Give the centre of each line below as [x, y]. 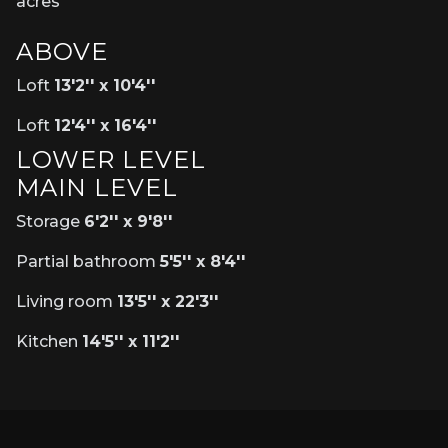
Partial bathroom [88, 262]
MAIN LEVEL [97, 188]
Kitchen [49, 342]
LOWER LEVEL [111, 160]
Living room [66, 302]
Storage [50, 222]
